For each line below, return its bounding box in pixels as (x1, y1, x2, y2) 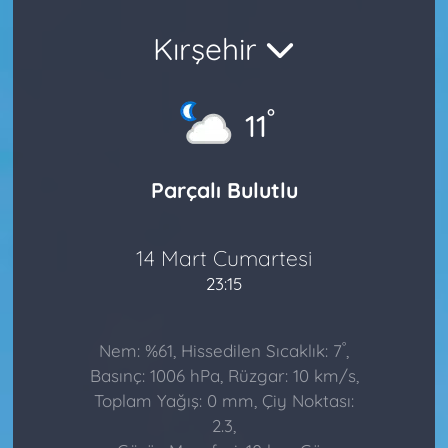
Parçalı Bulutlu (150, 177, 298, 204)
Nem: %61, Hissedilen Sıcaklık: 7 (99, 340, 342, 362)
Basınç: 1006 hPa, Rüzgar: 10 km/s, (89, 365, 359, 387)
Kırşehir (153, 29, 265, 68)
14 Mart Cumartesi (136, 244, 312, 271)
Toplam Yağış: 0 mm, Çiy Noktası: (94, 390, 354, 412)
